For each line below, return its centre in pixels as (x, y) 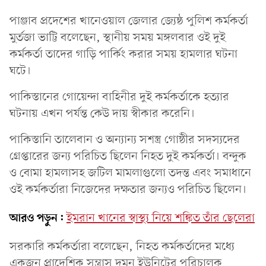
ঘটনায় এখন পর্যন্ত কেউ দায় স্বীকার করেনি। (102, 114)
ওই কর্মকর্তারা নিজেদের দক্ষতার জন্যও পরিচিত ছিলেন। (128, 190)
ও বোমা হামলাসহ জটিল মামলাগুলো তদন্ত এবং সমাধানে (130, 173)
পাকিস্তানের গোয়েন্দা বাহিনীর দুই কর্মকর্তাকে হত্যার (119, 97)
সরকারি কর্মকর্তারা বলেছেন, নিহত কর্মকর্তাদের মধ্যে (122, 247)
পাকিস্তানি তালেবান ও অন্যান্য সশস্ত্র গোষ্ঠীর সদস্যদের (125, 140)
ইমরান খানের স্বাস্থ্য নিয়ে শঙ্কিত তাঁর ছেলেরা (161, 218)
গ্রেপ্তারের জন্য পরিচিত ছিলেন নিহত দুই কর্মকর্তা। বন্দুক (128, 156)
